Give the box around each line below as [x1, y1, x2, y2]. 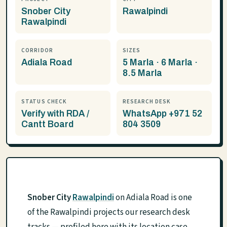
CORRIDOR [21, 47, 53, 54]
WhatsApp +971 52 [123, 109, 202, 119]
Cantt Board [21, 120, 73, 129]
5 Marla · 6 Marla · [123, 58, 198, 67]
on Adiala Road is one [114, 192, 192, 204]
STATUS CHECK [21, 98, 67, 105]
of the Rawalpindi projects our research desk [27, 206, 190, 218]
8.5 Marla [123, 68, 162, 78]
